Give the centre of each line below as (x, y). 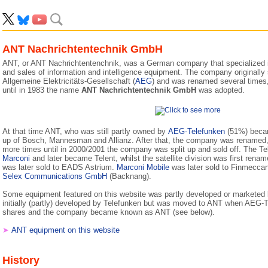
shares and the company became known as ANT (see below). (109, 212)
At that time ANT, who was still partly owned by (85, 131)
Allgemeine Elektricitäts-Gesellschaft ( (69, 81)
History (21, 260)
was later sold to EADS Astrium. (60, 167)
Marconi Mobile (143, 167)
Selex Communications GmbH (55, 176)
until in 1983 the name (42, 90)
